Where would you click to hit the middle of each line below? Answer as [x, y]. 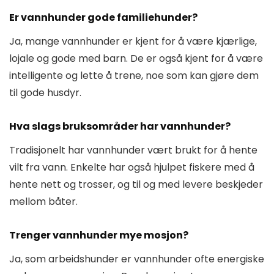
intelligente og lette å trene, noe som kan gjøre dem [134, 75]
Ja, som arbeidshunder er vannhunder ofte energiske [137, 259]
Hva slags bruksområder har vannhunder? [120, 126]
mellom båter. [43, 201]
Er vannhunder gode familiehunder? [103, 17]
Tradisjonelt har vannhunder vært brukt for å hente [133, 150]
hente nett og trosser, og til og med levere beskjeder [136, 184]
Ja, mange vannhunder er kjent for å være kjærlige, [133, 41]
